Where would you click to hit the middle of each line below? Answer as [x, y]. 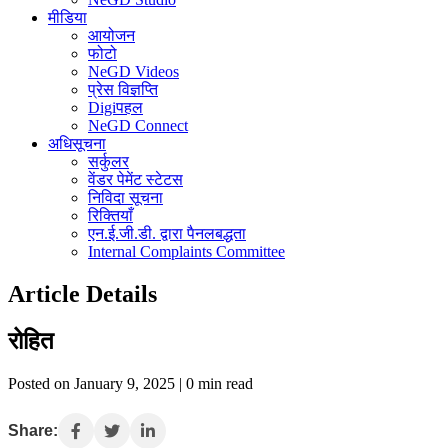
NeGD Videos [133, 71]
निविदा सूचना [125, 197]
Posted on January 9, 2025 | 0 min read [130, 383]
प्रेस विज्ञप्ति [123, 89]
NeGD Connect [138, 125]
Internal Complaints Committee [186, 251]
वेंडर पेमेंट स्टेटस [135, 179]
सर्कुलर [108, 161]
